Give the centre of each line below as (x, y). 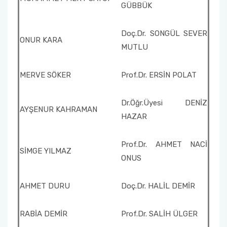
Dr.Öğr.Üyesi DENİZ (164, 103)
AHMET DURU (45, 186)
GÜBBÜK (137, 6)
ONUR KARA (41, 40)
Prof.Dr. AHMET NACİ (164, 144)
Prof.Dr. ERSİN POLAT (159, 75)
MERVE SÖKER (45, 75)
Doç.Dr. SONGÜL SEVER (164, 33)
